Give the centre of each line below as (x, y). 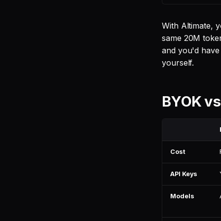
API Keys (184, 174)
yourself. (178, 63)
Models (182, 196)
